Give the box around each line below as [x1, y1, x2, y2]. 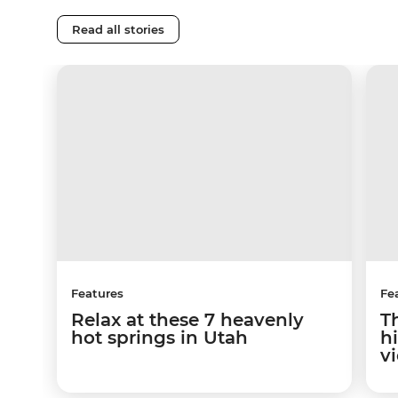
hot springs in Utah [71, 326, 248, 348]
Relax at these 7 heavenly [71, 308, 304, 330]
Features [71, 285, 123, 300]
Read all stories [72, 21, 164, 36]
